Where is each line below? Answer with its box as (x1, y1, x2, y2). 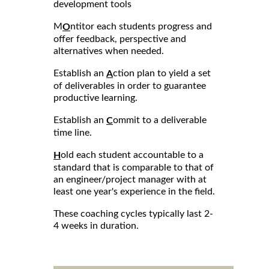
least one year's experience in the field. (53, 186, 215, 196)
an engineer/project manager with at (53, 174, 207, 184)
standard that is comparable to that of (53, 162, 214, 172)
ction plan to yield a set (113, 68, 211, 78)
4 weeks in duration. (53, 220, 139, 231)
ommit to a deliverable (113, 115, 207, 125)
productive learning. (53, 92, 138, 103)
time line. (53, 127, 92, 138)
